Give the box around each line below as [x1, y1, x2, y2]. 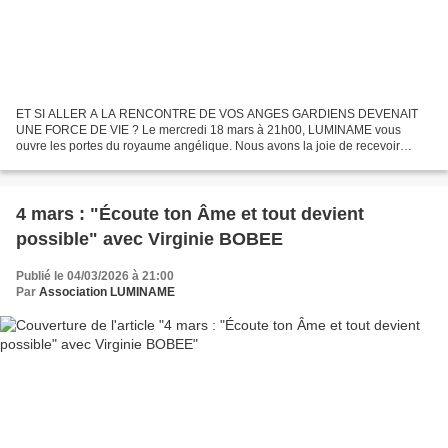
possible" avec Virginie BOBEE [16, 228, 283, 249]
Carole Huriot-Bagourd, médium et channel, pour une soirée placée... [16, 154, 391, 169]
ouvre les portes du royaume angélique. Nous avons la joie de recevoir [16, 138, 400, 153]
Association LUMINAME [39, 284, 175, 299]
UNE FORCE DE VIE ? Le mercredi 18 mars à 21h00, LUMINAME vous [16, 122, 401, 137]
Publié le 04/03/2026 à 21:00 [16, 268, 174, 283]
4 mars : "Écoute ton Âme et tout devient [16, 203, 364, 224]
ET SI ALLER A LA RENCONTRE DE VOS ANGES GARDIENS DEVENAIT [16, 106, 418, 121]
